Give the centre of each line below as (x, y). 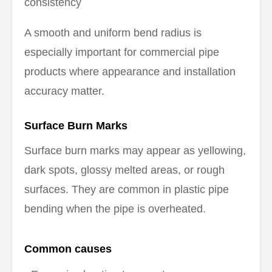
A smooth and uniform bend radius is (113, 32)
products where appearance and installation (130, 71)
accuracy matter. (64, 91)
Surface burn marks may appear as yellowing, (135, 150)
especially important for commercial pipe (122, 52)
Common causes (68, 249)
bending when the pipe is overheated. (115, 209)
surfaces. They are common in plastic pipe (127, 189)
